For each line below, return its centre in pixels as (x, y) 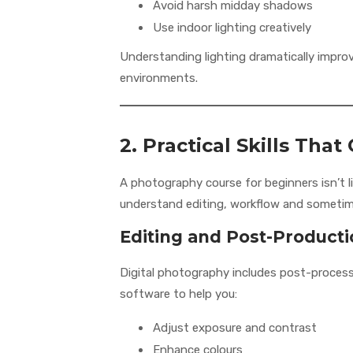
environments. (159, 78)
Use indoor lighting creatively (232, 28)
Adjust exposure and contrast (235, 328)
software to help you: (178, 294)
